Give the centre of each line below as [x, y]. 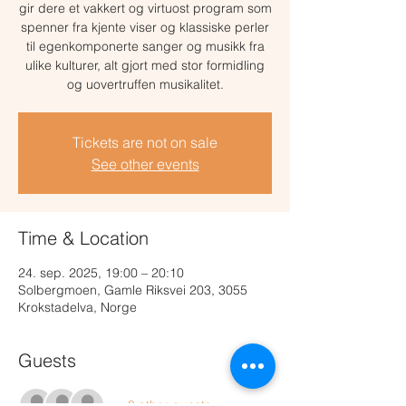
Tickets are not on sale [145, 142]
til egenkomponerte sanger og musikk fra [145, 46]
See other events [145, 164]
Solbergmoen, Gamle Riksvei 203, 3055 [133, 290]
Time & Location [83, 238]
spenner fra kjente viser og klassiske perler [145, 27]
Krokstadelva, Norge [77, 307]
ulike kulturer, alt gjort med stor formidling [145, 65]
